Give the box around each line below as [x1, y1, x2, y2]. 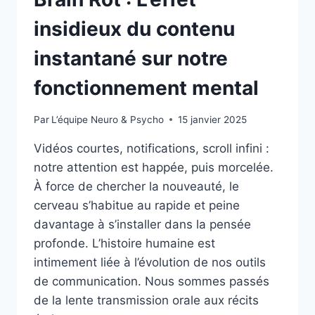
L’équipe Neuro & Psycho [51, 113, 165, 125]
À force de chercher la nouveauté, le [34, 179, 239, 193]
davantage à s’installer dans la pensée [34, 217, 251, 231]
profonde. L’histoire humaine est [34, 236, 215, 250]
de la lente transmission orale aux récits [34, 292, 259, 307]
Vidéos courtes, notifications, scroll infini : [34, 141, 269, 155]
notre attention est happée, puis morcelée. [34, 160, 274, 174]
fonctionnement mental [34, 75, 259, 100]
